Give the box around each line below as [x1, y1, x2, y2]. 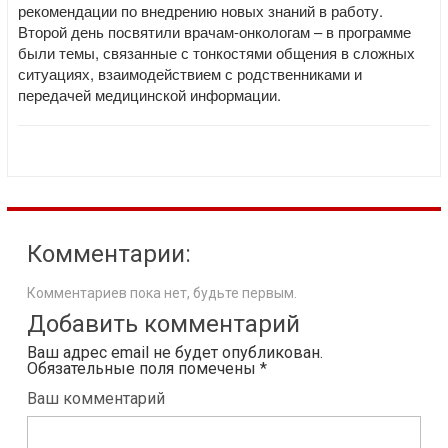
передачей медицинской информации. [18, 84, 281, 105]
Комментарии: [27, 240, 191, 268]
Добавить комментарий [27, 310, 300, 338]
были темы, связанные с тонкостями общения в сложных [18, 42, 415, 63]
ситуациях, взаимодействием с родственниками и [18, 63, 362, 84]
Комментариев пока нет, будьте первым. [27, 285, 297, 301]
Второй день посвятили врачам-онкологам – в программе [18, 21, 411, 42]
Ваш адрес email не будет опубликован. [27, 343, 323, 362]
